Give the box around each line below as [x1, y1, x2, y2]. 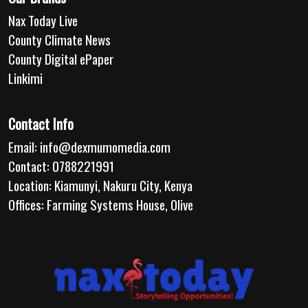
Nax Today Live [8, 10, 78, 31]
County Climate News [8, 30, 111, 50]
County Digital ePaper [8, 49, 114, 69]
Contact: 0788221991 [8, 156, 114, 177]
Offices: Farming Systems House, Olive [8, 195, 193, 215]
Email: [8, 137, 40, 157]
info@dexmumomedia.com [40, 137, 170, 157]
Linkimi [8, 68, 43, 89]
